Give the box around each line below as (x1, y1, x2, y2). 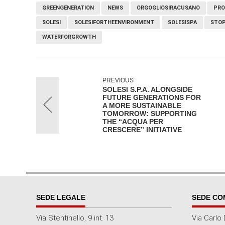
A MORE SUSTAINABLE (102, 101, 181, 109)
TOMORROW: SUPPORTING (102, 109, 197, 118)
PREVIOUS (102, 77, 134, 84)
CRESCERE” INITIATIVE (102, 126, 182, 134)
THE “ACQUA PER (102, 118, 163, 126)
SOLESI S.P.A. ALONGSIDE (102, 85, 192, 93)
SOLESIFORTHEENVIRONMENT (74, 19, 154, 26)
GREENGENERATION (42, 5, 94, 11)
